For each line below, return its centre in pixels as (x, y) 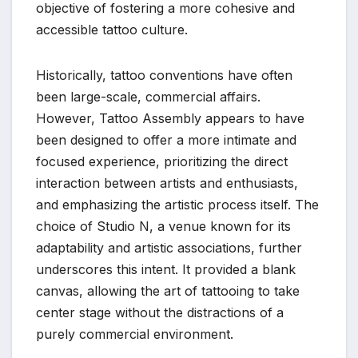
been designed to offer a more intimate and (166, 139)
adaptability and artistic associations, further (169, 247)
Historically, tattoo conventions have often (164, 75)
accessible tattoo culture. (112, 29)
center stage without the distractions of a (160, 312)
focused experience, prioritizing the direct (162, 161)
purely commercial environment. (135, 334)
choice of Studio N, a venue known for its (163, 226)
